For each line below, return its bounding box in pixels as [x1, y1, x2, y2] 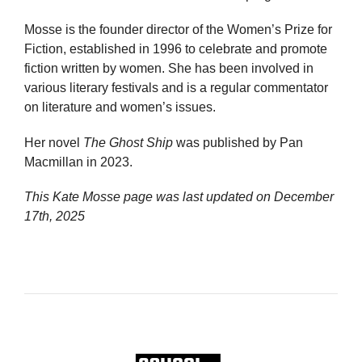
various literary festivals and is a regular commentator [24, 81, 328, 95]
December [274, 189, 334, 204]
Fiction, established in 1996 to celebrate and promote [24, 42, 327, 57]
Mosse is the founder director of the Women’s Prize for [24, 23, 332, 37]
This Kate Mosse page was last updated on [24, 189, 274, 204]
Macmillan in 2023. [24, 154, 133, 169]
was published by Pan [173, 135, 303, 149]
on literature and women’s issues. [24, 100, 216, 115]
